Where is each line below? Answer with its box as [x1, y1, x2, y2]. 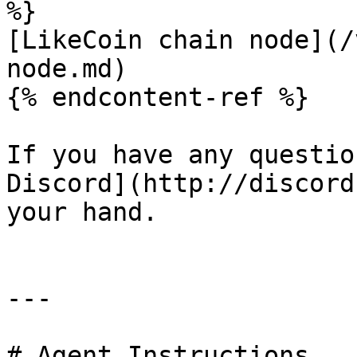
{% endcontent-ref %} [6, 83, 309, 112]
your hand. [6, 198, 158, 226]
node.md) [6, 54, 127, 83]
